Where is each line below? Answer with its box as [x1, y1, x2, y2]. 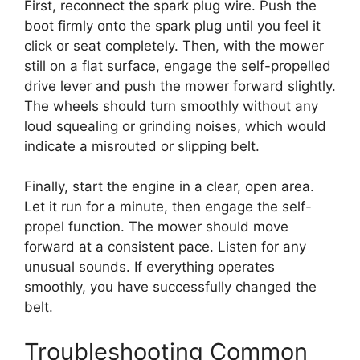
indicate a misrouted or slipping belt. [24, 137, 260, 154]
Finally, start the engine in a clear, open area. [24, 178, 314, 194]
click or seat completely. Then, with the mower [24, 37, 324, 54]
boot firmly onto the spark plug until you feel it [24, 17, 321, 34]
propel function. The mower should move [24, 219, 288, 235]
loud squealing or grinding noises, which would [24, 117, 326, 134]
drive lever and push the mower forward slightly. [24, 77, 336, 94]
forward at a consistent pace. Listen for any [24, 239, 306, 255]
